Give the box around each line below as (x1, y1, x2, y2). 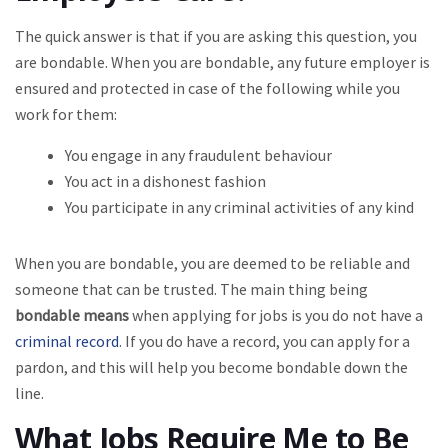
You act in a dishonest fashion (65, 171, 266, 191)
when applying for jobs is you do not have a (129, 305, 423, 325)
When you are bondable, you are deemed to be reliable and (15, 253, 410, 273)
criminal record (15, 331, 119, 351)
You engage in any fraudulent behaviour (65, 145, 332, 165)
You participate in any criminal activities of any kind (65, 197, 414, 217)
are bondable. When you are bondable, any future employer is (15, 52, 430, 72)
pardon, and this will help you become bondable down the (15, 357, 408, 377)
